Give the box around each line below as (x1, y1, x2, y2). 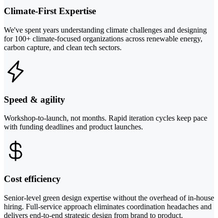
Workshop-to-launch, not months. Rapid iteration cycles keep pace (4, 114, 207, 123)
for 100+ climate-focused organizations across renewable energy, (4, 34, 202, 43)
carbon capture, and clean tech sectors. (4, 43, 122, 52)
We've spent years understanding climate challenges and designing (4, 25, 207, 34)
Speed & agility (4, 94, 65, 105)
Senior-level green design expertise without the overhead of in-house (4, 193, 214, 202)
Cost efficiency (4, 173, 61, 184)
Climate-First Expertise (4, 6, 96, 17)
